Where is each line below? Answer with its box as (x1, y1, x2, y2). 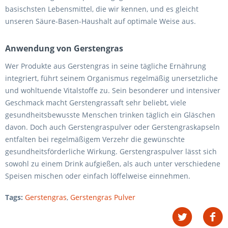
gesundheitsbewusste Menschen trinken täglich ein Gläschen (5, 109, 215, 120)
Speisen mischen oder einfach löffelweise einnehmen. (5, 170, 190, 181)
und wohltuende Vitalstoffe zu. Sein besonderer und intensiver (5, 85, 220, 95)
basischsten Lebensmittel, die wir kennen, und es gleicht (5, 4, 198, 14)
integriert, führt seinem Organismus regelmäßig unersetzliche (5, 73, 218, 83)
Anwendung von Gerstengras (5, 42, 123, 54)
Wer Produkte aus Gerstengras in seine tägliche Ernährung (5, 61, 206, 71)
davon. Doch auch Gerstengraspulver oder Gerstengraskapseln (5, 122, 220, 132)
